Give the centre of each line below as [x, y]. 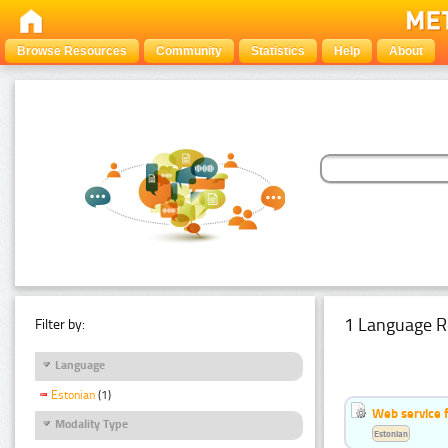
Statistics [278, 51]
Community [189, 51]
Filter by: [60, 324]
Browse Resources [72, 51]
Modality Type [91, 423]
